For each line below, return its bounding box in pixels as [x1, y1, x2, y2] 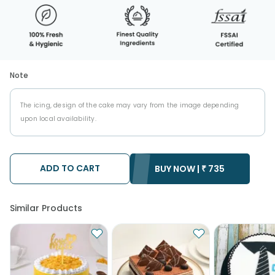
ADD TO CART [39, 161, 100, 174]
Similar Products [10, 201, 82, 214]
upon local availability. [20, 114, 96, 123]
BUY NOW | [155, 162, 200, 175]
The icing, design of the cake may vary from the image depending [20, 100, 239, 110]
